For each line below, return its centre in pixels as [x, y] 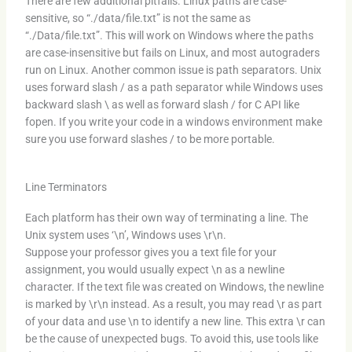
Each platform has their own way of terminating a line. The [166, 218]
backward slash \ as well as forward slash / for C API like [162, 104]
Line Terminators [66, 187]
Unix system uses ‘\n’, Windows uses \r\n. [125, 235]
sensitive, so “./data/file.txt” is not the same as [137, 18]
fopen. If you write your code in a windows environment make [173, 121]
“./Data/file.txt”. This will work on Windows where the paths [169, 35]
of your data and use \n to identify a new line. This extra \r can [175, 322]
